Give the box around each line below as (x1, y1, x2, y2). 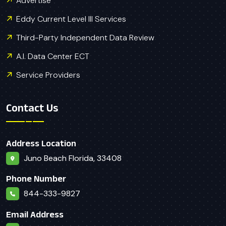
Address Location (6, 138, 76, 149)
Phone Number (6, 174, 66, 184)
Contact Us (6, 101, 58, 114)
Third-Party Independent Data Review (16, 32, 154, 43)
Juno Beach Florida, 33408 (24, 153, 122, 164)
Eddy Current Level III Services (16, 14, 126, 25)
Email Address (6, 209, 64, 219)
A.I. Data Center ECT (16, 51, 89, 62)
